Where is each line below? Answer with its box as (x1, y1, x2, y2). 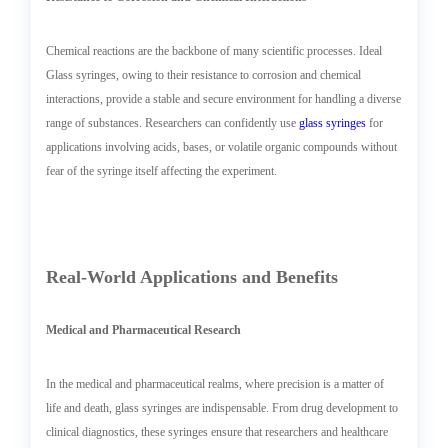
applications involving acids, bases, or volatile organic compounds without (46, 140, 398, 155)
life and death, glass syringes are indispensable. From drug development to (46, 401, 399, 416)
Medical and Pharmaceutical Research (46, 323, 242, 338)
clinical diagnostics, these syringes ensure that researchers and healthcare (46, 425, 389, 440)
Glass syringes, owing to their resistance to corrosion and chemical (46, 68, 362, 83)
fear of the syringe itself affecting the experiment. (46, 164, 278, 179)
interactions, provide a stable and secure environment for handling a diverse (46, 92, 402, 107)
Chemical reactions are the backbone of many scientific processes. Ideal (46, 44, 383, 59)
